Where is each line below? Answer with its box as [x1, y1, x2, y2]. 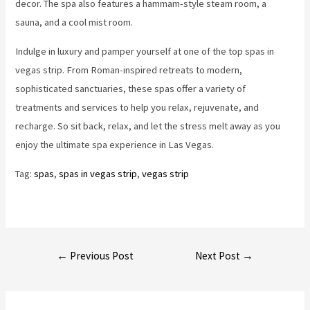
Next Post [195, 249, 243, 263]
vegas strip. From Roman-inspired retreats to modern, [15, 63, 243, 76]
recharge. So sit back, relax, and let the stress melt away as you [15, 119, 281, 132]
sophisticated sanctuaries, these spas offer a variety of [15, 82, 246, 95]
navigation [38, 264, 82, 277]
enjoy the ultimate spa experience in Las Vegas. [15, 138, 215, 151]
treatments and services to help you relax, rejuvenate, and [15, 100, 259, 113]
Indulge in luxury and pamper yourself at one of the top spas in [15, 44, 275, 57]
